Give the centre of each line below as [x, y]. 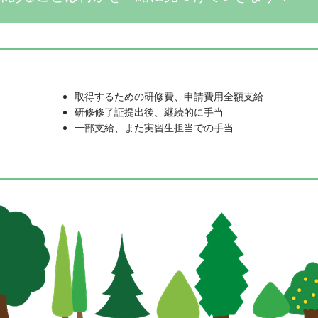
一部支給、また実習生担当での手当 [159, 128]
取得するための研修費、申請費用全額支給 [169, 97]
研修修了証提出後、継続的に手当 [149, 112]
